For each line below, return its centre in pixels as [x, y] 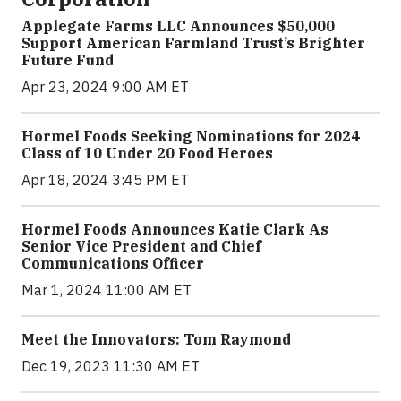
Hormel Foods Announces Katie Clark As [175, 230]
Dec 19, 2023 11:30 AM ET [111, 367]
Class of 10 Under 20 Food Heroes [147, 154]
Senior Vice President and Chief [141, 247]
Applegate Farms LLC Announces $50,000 [178, 26]
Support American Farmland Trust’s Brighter [193, 43]
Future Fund [68, 60]
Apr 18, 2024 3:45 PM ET [105, 180]
